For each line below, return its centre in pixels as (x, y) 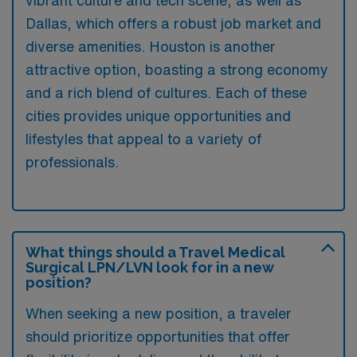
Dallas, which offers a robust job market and (173, 23)
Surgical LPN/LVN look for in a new (149, 267)
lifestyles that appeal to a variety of (143, 139)
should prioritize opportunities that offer (158, 336)
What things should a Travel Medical (155, 252)
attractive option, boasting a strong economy (177, 69)
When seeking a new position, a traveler (159, 313)
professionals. (72, 162)
